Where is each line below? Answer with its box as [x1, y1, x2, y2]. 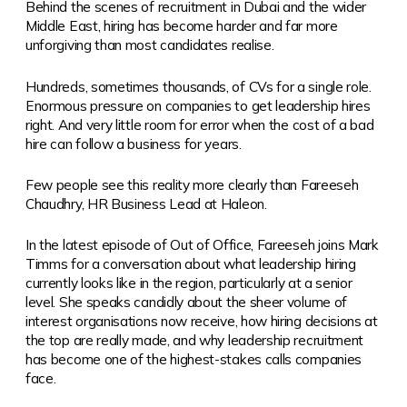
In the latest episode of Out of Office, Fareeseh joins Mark [25, 236, 379, 254]
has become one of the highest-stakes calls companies [25, 351, 362, 369]
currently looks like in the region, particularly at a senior [25, 274, 352, 293]
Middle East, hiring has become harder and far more [25, 17, 338, 35]
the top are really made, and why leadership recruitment [25, 332, 364, 350]
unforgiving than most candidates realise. [25, 36, 274, 55]
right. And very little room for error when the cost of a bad [25, 115, 374, 134]
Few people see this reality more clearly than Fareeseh [25, 175, 359, 194]
